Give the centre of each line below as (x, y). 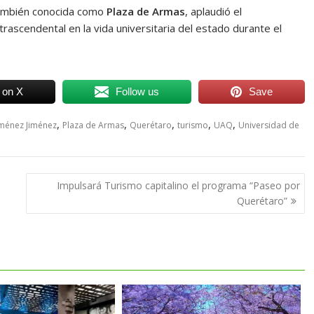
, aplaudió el (213, 12)
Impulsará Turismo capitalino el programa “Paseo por (178, 185)
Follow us (138, 92)
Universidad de (269, 125)
